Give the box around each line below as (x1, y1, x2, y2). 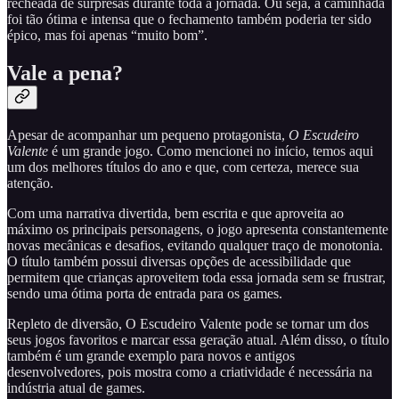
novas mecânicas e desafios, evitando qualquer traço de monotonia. (7, 237, 383, 253)
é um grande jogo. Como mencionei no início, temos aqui (48, 142, 373, 159)
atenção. (7, 175, 57, 191)
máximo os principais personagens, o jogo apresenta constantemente (7, 221, 388, 237)
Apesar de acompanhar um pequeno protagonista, (7, 126, 285, 142)
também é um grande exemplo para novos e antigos (7, 347, 295, 363)
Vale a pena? (7, 61, 128, 85)
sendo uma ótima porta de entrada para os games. (7, 285, 282, 301)
